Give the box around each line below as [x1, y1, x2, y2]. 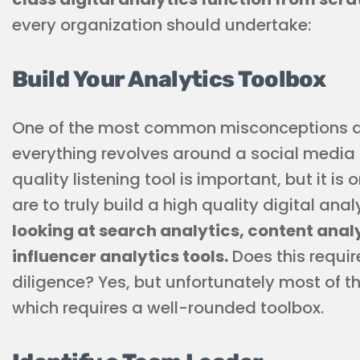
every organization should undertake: [12, 14, 311, 36]
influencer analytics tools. [12, 245, 228, 268]
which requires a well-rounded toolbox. [12, 297, 324, 319]
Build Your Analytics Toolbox [12, 66, 326, 92]
